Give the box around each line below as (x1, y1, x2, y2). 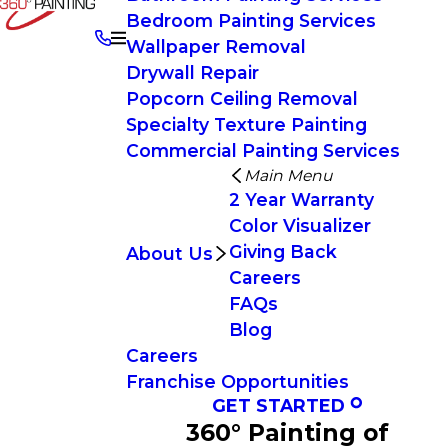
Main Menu (244, 166, 333, 185)
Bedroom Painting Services (126, 10, 377, 31)
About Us (126, 242, 214, 264)
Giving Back (228, 241, 337, 262)
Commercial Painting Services (126, 140, 401, 161)
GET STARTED (211, 395, 345, 416)
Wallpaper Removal (126, 36, 307, 57)
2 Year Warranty (228, 189, 374, 210)
